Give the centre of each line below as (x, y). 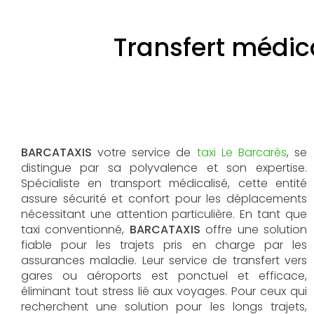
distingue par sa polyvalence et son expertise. (164, 168)
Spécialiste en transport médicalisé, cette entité (164, 184)
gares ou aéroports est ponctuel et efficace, (164, 276)
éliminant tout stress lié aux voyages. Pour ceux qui (164, 292)
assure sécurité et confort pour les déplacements (164, 199)
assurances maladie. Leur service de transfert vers (164, 261)
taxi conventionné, (75, 230)
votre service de (144, 153)
